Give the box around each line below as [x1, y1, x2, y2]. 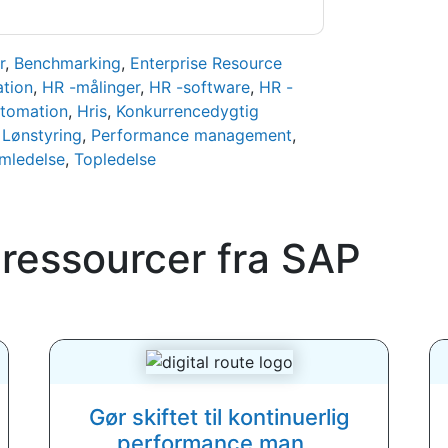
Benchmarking [13, 53, 121, 73]
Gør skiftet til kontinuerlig [88, 404, 350, 430]
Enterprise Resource [129, 53, 282, 73]
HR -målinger [41, 77, 140, 97]
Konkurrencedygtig [115, 101, 259, 121]
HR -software [148, 77, 250, 97]
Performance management [90, 125, 292, 145]
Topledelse [73, 149, 156, 169]
